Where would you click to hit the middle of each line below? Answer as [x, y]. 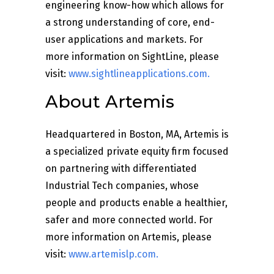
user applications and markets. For [124, 40]
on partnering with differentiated [121, 169]
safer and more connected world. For [129, 220]
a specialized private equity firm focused [137, 152]
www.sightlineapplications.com [138, 74]
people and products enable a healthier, [136, 203]
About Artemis [110, 102]
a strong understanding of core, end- [130, 23]
